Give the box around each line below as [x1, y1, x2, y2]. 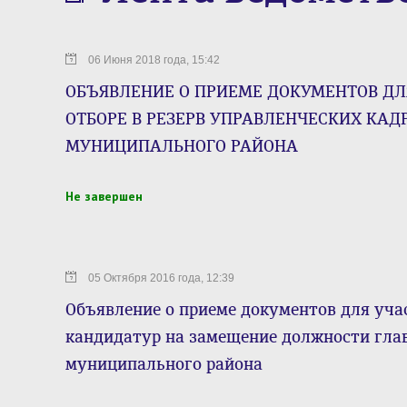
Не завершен [65, 188, 143, 204]
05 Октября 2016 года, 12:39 [88, 272, 234, 284]
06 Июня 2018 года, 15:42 [88, 54, 220, 66]
